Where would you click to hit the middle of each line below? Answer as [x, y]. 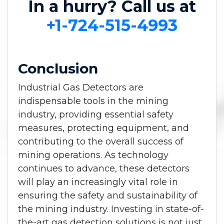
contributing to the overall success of [101, 141]
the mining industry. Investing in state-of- [111, 209]
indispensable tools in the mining [93, 101]
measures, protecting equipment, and [103, 128]
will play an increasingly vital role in [98, 182]
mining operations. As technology [93, 155]
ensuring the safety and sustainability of [108, 195]
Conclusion [58, 68]
